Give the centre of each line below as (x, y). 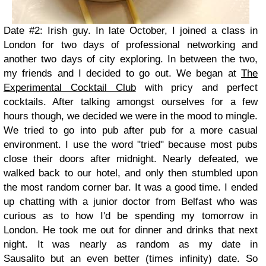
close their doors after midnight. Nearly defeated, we (131, 159)
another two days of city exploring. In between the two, (131, 59)
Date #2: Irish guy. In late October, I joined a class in (131, 31)
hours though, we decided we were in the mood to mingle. (131, 116)
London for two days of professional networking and (131, 45)
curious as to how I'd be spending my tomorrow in (131, 216)
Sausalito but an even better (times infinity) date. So (131, 259)
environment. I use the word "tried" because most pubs (131, 145)
